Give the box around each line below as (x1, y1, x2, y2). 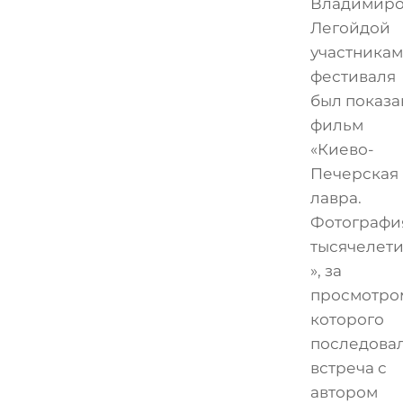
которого (309, 310, 384, 329)
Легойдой (309, 19, 390, 38)
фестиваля (309, 67, 396, 86)
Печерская (309, 165, 399, 184)
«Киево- (309, 140, 374, 159)
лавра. (309, 189, 362, 208)
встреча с (309, 359, 387, 378)
